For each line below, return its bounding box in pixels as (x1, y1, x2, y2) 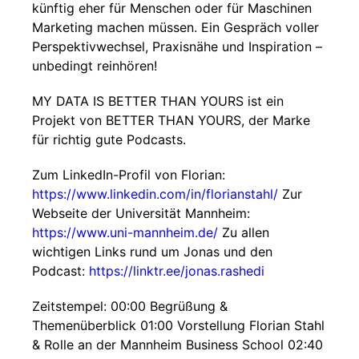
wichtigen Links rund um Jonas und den (32, 244, 272, 260)
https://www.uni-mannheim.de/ (32, 224, 218, 240)
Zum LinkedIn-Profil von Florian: (32, 167, 225, 183)
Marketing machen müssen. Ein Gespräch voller (32, 19, 319, 35)
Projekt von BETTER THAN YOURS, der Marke (32, 112, 310, 128)
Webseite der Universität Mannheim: (32, 205, 250, 221)
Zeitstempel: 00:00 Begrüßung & (32, 298, 228, 314)
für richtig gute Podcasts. (32, 131, 186, 147)
